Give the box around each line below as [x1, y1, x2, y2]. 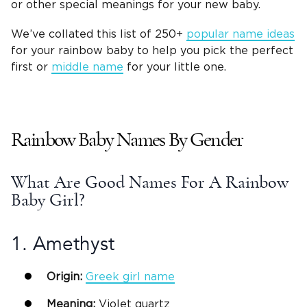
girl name [119, 271, 175, 282]
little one [174, 62, 224, 73]
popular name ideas [186, 29, 295, 40]
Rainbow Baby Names [11, 130, 165, 151]
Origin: [47, 271, 82, 282]
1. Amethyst [11, 230, 114, 257]
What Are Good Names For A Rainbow [11, 173, 289, 192]
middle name [51, 62, 123, 73]
